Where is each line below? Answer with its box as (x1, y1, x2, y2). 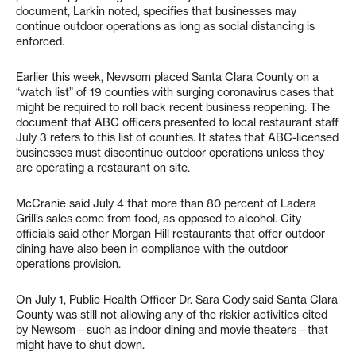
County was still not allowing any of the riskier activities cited (16, 308, 327, 323)
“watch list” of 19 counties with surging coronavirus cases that (16, 85, 334, 100)
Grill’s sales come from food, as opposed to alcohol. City (16, 211, 301, 226)
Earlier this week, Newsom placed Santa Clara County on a (16, 70, 319, 85)
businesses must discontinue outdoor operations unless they (16, 145, 324, 161)
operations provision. (16, 257, 121, 272)
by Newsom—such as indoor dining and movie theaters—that (16, 323, 328, 338)
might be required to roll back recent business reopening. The (16, 100, 330, 115)
